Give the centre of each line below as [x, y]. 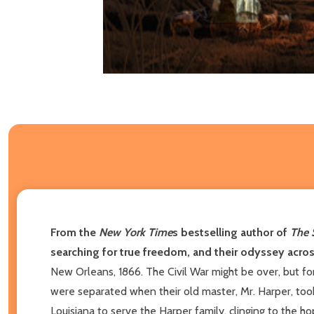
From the [75, 232]
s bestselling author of [231, 232]
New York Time [136, 232]
